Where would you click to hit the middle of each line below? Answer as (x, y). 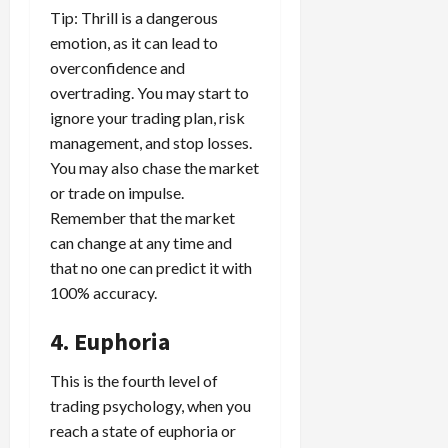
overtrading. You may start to (149, 92)
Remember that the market (142, 217)
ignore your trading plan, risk (147, 117)
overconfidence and (117, 67)
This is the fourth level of (134, 380)
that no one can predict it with (151, 267)
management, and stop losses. (151, 142)
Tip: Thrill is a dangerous (134, 17)
